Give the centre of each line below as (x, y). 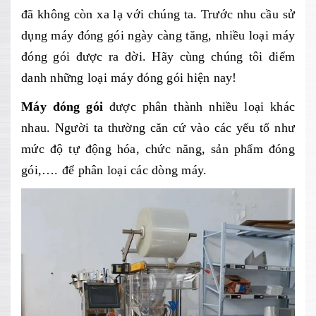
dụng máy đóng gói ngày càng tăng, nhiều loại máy (158, 35)
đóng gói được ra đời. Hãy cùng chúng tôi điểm (158, 56)
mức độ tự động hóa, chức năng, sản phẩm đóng (158, 149)
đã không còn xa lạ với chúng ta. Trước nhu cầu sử (158, 14)
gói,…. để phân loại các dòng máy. (114, 170)
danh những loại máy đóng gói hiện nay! (129, 78)
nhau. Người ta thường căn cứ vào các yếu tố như (158, 128)
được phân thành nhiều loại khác (199, 107)
